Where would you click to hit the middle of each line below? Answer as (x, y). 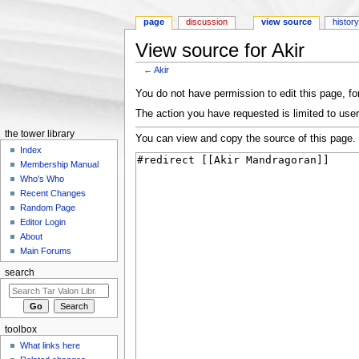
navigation (203, 79)
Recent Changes (53, 194)
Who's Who (42, 179)
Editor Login (43, 222)
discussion (207, 22)
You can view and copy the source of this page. (245, 139)
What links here (50, 346)
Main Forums (46, 251)
